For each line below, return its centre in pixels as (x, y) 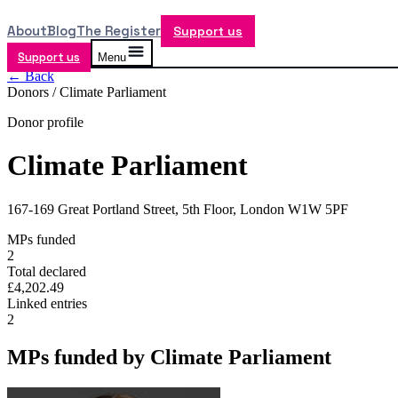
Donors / (33, 92)
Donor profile (45, 122)
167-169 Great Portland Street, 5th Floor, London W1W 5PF (178, 209)
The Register (119, 31)
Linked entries (47, 303)
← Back (31, 76)
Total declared (47, 271)
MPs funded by (79, 357)
